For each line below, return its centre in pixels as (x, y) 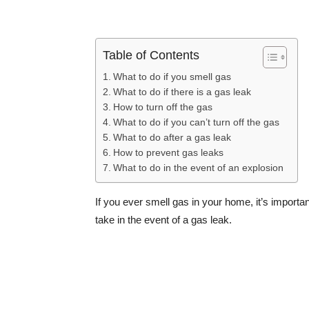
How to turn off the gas (162, 107)
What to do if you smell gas (172, 77)
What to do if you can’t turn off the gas (196, 122)
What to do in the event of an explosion (198, 168)
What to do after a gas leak (172, 137)
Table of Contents (151, 56)
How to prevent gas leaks (168, 152)
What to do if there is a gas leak (182, 92)
